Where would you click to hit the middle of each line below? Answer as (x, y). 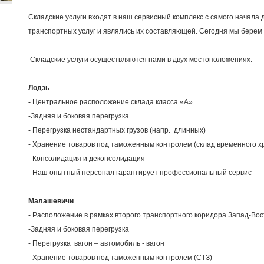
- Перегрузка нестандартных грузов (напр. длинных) (117, 131)
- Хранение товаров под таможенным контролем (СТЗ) (120, 258)
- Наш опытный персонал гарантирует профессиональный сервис (140, 173)
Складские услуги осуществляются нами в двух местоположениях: (140, 60)
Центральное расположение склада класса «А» (113, 102)
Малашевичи (51, 201)
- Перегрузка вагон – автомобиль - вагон (96, 244)
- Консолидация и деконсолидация (87, 159)
